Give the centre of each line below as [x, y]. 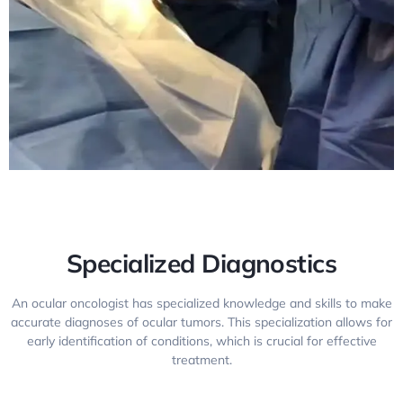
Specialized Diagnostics [201, 263]
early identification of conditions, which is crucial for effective [201, 340]
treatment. [201, 359]
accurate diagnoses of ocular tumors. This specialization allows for [201, 322]
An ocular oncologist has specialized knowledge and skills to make [201, 303]
